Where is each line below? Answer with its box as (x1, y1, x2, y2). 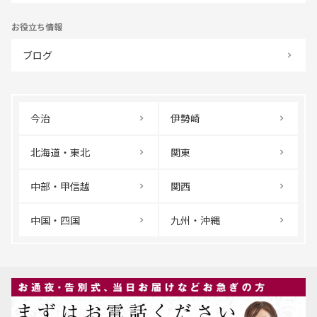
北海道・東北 (30, 144, 90, 159)
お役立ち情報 (11, 20, 62, 33)
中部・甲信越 (30, 178, 90, 193)
